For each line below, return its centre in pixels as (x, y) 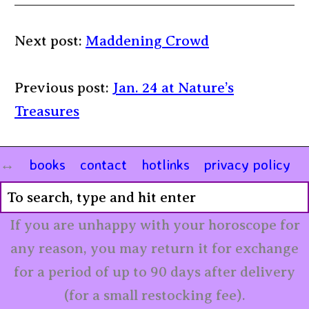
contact (103, 164)
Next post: (50, 40)
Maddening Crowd (147, 40)
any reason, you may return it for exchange (154, 248)
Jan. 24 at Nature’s (173, 87)
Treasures (47, 111)
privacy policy (247, 164)
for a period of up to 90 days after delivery (154, 271)
